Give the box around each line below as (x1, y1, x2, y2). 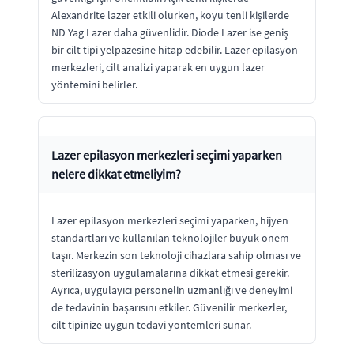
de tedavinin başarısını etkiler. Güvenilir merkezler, (51, 299, 287, 314)
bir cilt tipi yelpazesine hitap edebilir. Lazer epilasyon (51, 42, 298, 57)
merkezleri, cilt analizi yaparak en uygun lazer (51, 59, 265, 74)
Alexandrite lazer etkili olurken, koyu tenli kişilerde (51, 7, 289, 22)
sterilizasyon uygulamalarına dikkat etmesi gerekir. (51, 265, 289, 280)
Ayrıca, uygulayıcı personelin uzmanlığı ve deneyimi (51, 282, 292, 297)
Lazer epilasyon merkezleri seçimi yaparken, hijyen (51, 213, 288, 228)
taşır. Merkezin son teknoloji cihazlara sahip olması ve (51, 247, 301, 262)
